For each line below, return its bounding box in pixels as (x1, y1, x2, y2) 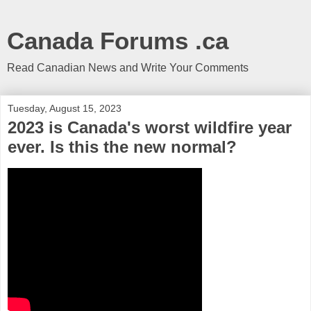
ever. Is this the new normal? (8, 137, 237, 156)
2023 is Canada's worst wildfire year (8, 118, 292, 137)
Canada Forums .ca (7, 28, 228, 54)
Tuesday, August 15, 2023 (8, 103, 121, 114)
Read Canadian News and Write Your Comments (7, 62, 249, 74)
